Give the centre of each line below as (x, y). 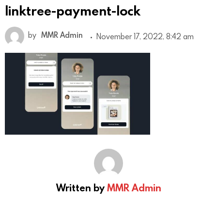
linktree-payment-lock (73, 11)
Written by (81, 188)
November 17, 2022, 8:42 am (145, 37)
